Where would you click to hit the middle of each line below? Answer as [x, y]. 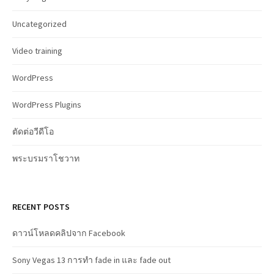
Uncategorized [39, 24]
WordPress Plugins [47, 104]
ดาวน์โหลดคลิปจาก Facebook [69, 233]
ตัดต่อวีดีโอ [33, 131]
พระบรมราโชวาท [46, 158]
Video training [37, 50]
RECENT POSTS [41, 206]
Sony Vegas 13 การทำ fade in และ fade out [91, 260]
